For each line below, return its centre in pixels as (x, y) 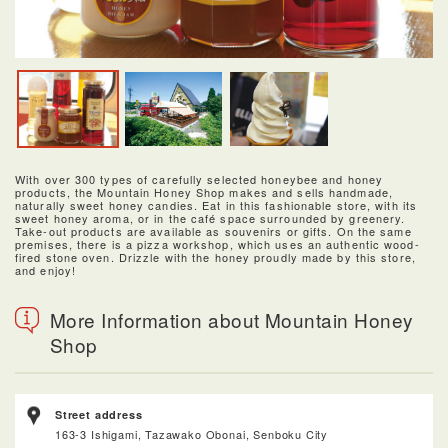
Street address (99, 414)
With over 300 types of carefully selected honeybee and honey (199, 178)
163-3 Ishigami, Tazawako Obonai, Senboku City (192, 433)
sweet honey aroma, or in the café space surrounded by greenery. (210, 217)
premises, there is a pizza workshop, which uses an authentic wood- (217, 243)
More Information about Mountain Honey (232, 319)
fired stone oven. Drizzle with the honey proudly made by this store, (215, 256)
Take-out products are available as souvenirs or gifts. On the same (213, 230)
